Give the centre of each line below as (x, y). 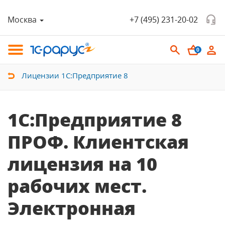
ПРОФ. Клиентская (98, 142)
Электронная (72, 208)
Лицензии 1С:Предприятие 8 (75, 75)
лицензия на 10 (82, 164)
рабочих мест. (77, 186)
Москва (22, 20)
